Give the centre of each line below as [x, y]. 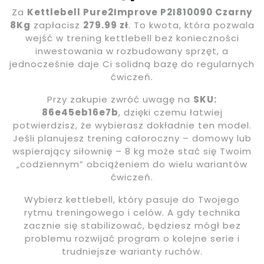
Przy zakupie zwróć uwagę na [120, 100]
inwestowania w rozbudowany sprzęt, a [132, 51]
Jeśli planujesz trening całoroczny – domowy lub [132, 138]
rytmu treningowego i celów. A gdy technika [132, 213]
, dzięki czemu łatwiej [170, 113]
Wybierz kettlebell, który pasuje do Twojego [132, 200]
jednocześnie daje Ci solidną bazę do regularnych [132, 64]
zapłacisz [57, 25]
